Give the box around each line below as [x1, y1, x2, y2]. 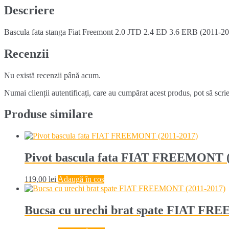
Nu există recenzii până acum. [4, 71, 101, 80]
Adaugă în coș [58, 175, 104, 184]
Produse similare [4, 107, 93, 121]
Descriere [4, 3, 55, 17]
